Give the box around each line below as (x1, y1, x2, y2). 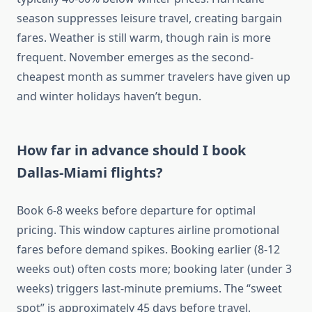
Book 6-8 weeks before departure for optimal (17, 203, 256, 219)
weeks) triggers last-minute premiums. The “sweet (17, 281, 282, 297)
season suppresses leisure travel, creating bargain (17, 10, 282, 26)
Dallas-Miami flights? (17, 163, 163, 182)
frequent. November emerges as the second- (17, 49, 253, 65)
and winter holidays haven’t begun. (17, 88, 201, 104)
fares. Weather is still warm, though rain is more (17, 30, 271, 46)
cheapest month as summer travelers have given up (17, 69, 290, 85)
